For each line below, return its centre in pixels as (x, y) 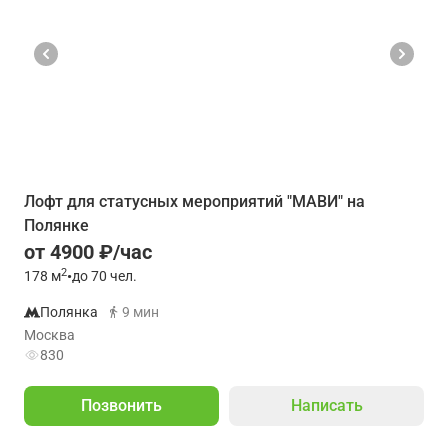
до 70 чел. (104, 276)
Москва (49, 335)
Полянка (69, 312)
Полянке (56, 225)
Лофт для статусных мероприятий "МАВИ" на (194, 201)
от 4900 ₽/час (88, 252)
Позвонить (121, 405)
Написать (326, 405)
